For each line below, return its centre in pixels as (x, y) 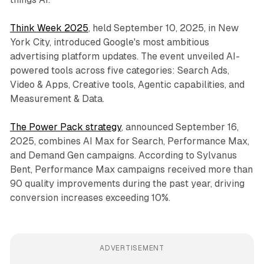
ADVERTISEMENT (132, 248)
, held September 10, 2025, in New (163, 28)
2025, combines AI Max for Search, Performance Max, (129, 141)
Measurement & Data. (57, 98)
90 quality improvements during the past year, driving (127, 183)
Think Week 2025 (49, 28)
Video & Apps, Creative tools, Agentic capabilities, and (127, 84)
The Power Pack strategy (65, 127)
